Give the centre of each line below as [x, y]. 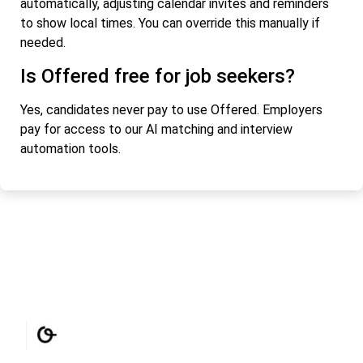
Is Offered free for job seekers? [158, 76]
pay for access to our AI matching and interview [156, 129]
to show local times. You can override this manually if [170, 23]
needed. [43, 43]
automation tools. [70, 148]
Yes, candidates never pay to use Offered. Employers [171, 109]
